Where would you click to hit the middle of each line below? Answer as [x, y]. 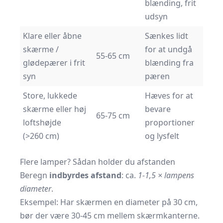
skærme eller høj [55, 109]
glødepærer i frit [54, 63]
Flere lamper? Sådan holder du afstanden [98, 162]
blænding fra [169, 63]
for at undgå [168, 49]
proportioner [170, 122]
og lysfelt [162, 136]
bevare [158, 109]
